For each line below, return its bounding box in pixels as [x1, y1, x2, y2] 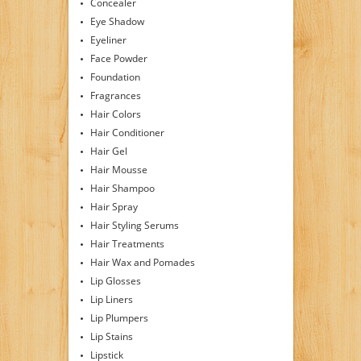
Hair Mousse [89, 162, 147, 176]
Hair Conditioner [89, 125, 164, 139]
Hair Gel [89, 143, 127, 158]
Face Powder [89, 51, 147, 65]
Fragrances [89, 88, 141, 102]
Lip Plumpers [89, 310, 148, 325]
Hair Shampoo [89, 180, 155, 195]
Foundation [89, 69, 140, 84]
